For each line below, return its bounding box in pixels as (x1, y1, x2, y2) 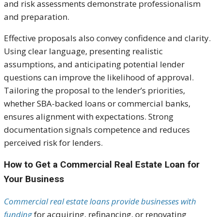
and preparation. (4, 11, 69, 23)
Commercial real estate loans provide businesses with (4, 196, 196, 207)
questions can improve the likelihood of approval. (4, 72, 194, 83)
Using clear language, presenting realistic (4, 46, 163, 57)
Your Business (4, 173, 64, 185)
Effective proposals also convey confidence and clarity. (4, 32, 211, 44)
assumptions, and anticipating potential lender (4, 59, 185, 70)
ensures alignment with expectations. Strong (4, 111, 173, 123)
